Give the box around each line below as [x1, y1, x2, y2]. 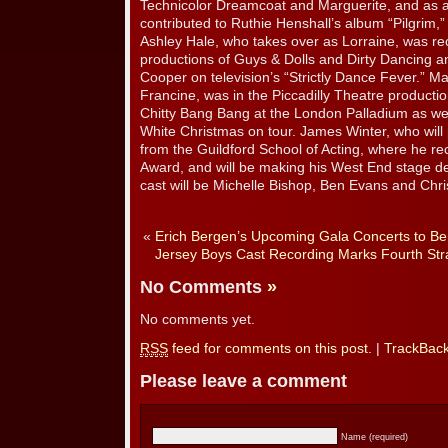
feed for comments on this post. [168, 340, 372, 356]
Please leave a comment [140, 371, 347, 392]
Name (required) [341, 432, 408, 443]
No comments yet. [140, 311, 255, 327]
